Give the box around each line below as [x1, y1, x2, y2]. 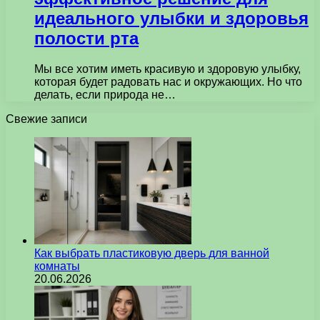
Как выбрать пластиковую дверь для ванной [34, 246, 269, 259]
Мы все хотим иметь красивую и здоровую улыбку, [34, 62, 301, 75]
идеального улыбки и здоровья [34, 8, 309, 28]
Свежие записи [6, 112, 87, 125]
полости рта [34, 28, 139, 48]
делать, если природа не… [34, 88, 176, 101]
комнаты [34, 259, 80, 272]
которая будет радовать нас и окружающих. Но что [34, 75, 302, 88]
